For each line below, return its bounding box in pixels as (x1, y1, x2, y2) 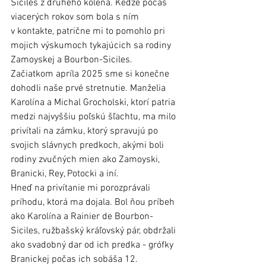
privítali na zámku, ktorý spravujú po (11, 125, 160, 138)
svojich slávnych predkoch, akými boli (11, 140, 166, 152)
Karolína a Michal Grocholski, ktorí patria (11, 97, 178, 109)
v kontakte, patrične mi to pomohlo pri (11, 26, 167, 38)
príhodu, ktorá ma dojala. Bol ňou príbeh (11, 197, 177, 209)
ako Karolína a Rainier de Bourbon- (11, 211, 153, 223)
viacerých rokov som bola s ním (11, 11, 141, 24)
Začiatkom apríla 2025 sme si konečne (11, 68, 172, 81)
